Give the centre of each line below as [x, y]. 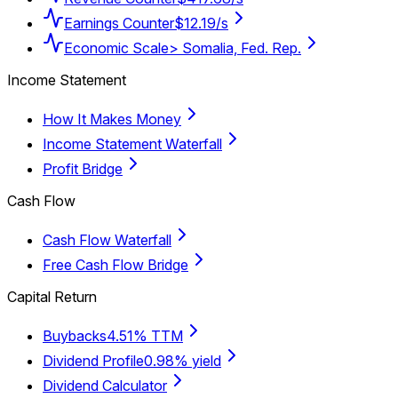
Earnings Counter [119, 23]
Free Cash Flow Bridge [115, 264]
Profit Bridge [83, 168]
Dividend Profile [93, 360]
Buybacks [75, 335]
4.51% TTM [145, 335]
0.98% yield [183, 360]
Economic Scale [116, 48]
